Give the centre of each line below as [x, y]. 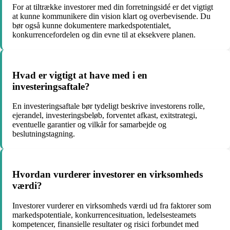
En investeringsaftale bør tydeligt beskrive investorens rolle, [109, 106]
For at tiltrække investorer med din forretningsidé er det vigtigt [113, 7]
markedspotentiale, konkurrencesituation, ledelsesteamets [104, 215]
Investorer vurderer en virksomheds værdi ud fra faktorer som [112, 205]
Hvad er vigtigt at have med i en [80, 75]
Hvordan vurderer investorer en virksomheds [108, 175]
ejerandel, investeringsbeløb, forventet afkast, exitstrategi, [105, 116]
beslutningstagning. [44, 134]
